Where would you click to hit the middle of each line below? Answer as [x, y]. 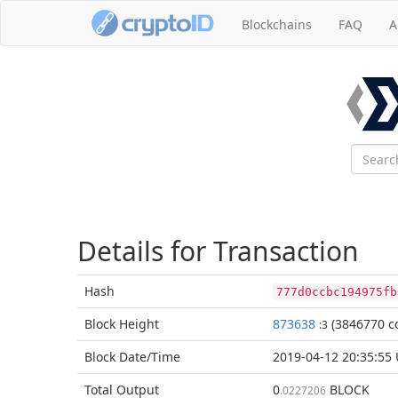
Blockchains [277, 24]
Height [139, 324]
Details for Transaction [218, 251]
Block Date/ [118, 357]
